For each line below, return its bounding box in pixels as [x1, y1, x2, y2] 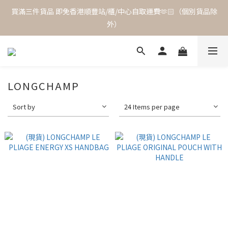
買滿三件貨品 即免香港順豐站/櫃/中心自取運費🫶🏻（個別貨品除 [11, 6, 217, 16]
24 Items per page [124, 102, 180, 111]
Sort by [13, 102, 35, 111]
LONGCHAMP [8, 78, 79, 93]
